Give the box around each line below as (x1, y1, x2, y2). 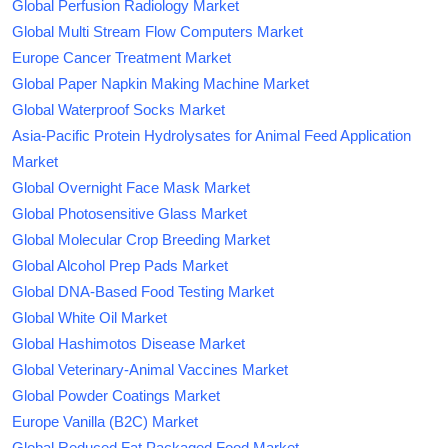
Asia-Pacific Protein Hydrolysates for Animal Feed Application (12, 126, 411, 144)
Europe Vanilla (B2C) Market (12, 412, 198, 430)
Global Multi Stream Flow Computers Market (12, 22, 303, 40)
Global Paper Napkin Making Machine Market (12, 74, 309, 92)
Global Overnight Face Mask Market (12, 178, 250, 196)
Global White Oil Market (12, 308, 167, 326)
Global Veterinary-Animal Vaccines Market (12, 360, 288, 378)
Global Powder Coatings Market (12, 386, 220, 404)
